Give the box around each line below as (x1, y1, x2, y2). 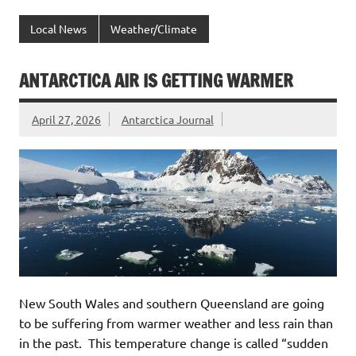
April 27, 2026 (32, 111, 101, 126)
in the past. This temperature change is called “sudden (19, 334, 328, 350)
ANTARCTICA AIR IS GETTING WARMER (19, 68, 293, 93)
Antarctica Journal (121, 111, 214, 126)
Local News (30, 21, 87, 37)
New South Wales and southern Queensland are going (19, 294, 324, 311)
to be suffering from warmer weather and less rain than (19, 314, 333, 331)
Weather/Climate (110, 21, 198, 37)
